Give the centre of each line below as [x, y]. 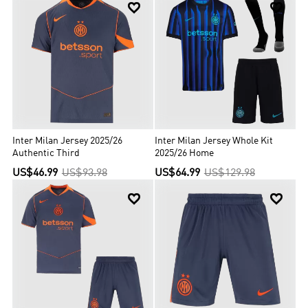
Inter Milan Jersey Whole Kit [214, 141]
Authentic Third [46, 153]
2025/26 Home [185, 153]
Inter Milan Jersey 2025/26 [68, 141]
